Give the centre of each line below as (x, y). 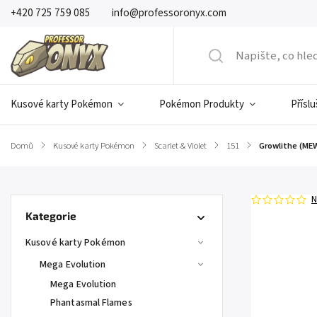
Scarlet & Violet (180, 146)
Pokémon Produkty (202, 104)
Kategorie (51, 216)
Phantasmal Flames (91, 303)
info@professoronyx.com (169, 13)
